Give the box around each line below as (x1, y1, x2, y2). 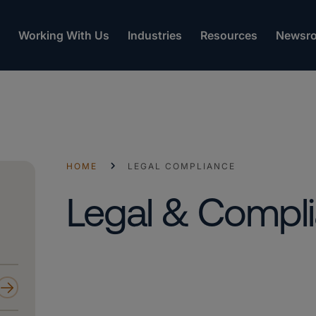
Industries (128, 28, 182, 42)
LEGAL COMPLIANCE (127, 160, 236, 171)
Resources (200, 28, 257, 42)
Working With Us (18, 28, 109, 42)
